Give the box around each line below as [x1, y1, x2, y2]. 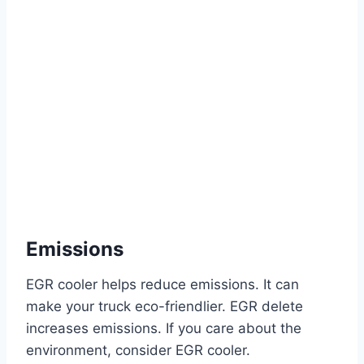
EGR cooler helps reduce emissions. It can [26, 276, 299, 293]
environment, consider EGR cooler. [26, 342, 250, 359]
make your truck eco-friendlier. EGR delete [26, 298, 303, 315]
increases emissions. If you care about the [26, 320, 301, 337]
